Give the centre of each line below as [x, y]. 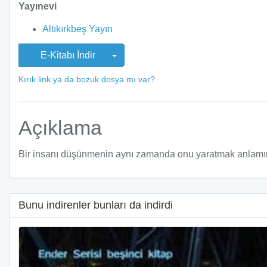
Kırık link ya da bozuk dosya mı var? [87, 79]
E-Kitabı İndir [69, 55]
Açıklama [60, 128]
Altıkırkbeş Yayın [77, 29]
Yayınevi [38, 6]
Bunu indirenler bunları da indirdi [96, 205]
